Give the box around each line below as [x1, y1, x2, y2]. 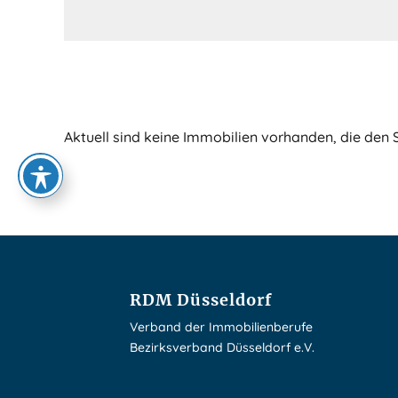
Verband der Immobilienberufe [130, 318, 314, 335]
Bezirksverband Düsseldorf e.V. [130, 338, 315, 355]
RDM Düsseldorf [130, 289, 273, 310]
